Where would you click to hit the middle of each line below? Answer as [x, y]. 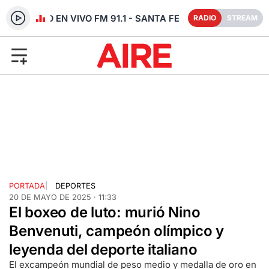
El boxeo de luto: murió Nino [105, 212]
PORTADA [27, 186]
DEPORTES [75, 186]
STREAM [242, 18]
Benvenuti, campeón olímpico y [117, 231]
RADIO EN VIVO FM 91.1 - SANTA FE [100, 18]
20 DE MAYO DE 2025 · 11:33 [63, 197]
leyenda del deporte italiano [103, 249]
